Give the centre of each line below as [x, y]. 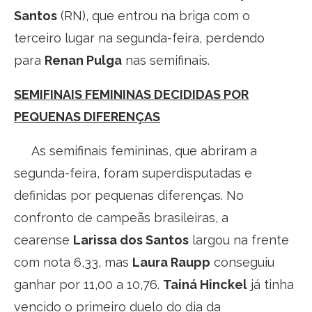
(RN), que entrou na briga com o [154, 15]
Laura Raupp [171, 262]
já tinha [271, 284]
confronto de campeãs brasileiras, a [121, 217]
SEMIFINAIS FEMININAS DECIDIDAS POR [131, 94]
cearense [44, 240]
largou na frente [239, 240]
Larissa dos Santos [131, 240]
